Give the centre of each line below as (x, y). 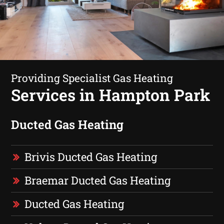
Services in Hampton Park (111, 94)
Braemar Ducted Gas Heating (98, 180)
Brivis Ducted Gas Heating (91, 156)
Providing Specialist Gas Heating (92, 78)
